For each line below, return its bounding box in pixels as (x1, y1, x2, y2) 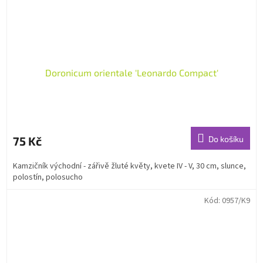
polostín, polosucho (13, 171, 83, 184)
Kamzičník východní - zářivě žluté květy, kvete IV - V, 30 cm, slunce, (13, 160, 246, 173)
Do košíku (208, 134, 244, 144)
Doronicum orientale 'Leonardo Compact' (45, 67, 218, 79)
